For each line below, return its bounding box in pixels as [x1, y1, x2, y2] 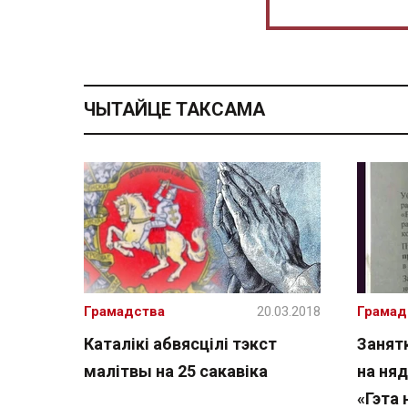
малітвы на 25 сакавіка [84, 362, 268, 381]
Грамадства [84, 303, 165, 320]
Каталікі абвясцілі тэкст [84, 334, 277, 353]
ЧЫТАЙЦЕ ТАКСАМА [84, 98, 265, 120]
